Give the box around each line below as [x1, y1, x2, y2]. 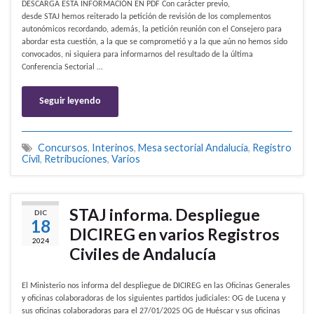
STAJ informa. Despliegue [69, 205, 260, 225]
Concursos [38, 142, 88, 154]
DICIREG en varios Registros [69, 224, 280, 245]
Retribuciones [44, 153, 107, 165]
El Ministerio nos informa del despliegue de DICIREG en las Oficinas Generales [22, 282, 290, 291]
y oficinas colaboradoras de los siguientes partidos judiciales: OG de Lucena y [22, 294, 285, 303]
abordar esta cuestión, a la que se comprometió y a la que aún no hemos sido [22, 38, 287, 47]
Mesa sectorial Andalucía [138, 142, 248, 154]
